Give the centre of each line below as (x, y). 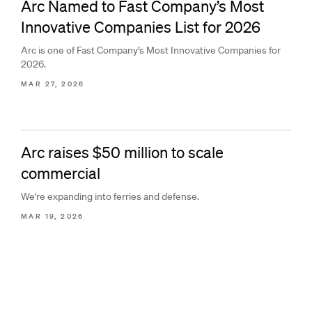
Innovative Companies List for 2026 (141, 27)
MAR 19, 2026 (53, 216)
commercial (61, 173)
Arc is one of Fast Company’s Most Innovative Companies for (151, 50)
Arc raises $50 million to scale (122, 152)
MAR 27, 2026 (53, 84)
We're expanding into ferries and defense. (110, 196)
